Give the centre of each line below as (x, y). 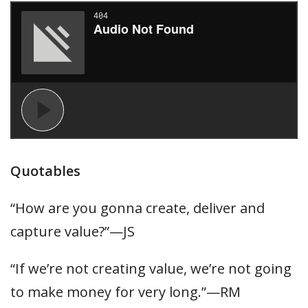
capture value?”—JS (73, 231)
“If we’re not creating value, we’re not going (151, 268)
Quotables (45, 171)
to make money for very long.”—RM (125, 292)
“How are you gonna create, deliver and (137, 208)
